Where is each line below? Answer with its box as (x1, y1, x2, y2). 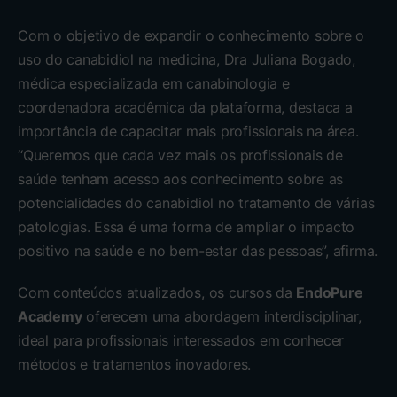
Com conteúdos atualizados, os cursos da (18, 283, 297, 301)
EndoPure (296, 283, 363, 301)
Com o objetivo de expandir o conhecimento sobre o (18, 26, 365, 44)
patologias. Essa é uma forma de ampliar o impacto (18, 217, 355, 236)
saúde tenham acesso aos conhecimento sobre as (18, 169, 344, 188)
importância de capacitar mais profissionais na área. (18, 121, 359, 140)
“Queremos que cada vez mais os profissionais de (18, 145, 343, 164)
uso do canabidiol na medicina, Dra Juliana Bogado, (18, 50, 356, 68)
